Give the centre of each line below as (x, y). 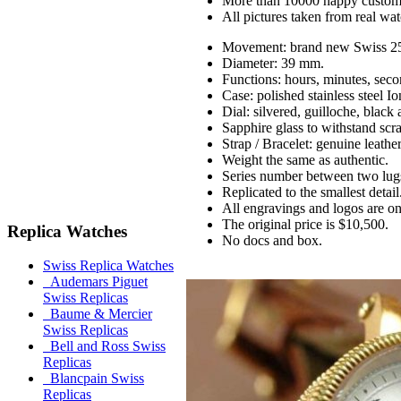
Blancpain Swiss (94, 379)
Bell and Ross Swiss (104, 346)
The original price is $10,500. (305, 224)
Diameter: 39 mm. (273, 63)
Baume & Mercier (98, 314)
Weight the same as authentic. (305, 160)
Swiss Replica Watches (108, 266)
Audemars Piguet (95, 282)
